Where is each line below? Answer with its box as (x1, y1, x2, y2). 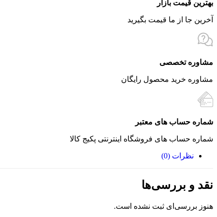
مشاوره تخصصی (159, 58, 213, 66)
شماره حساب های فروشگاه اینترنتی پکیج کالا (70, 135, 213, 143)
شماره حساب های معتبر (135, 118, 213, 126)
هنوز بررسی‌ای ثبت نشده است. (114, 201, 213, 210)
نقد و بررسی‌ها (141, 178, 213, 191)
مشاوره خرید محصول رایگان (121, 75, 213, 83)
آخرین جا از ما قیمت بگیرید (127, 15, 213, 24)
